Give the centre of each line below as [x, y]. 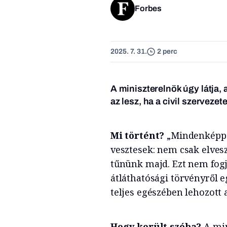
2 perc [167, 51]
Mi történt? [137, 135]
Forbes [148, 8]
